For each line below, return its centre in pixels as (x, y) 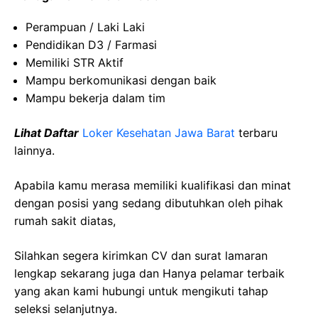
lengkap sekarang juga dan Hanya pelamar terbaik (149, 273)
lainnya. (34, 150)
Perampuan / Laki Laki (85, 27)
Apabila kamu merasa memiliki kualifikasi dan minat (153, 185)
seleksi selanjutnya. (66, 309)
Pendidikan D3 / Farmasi (91, 45)
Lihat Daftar (46, 133)
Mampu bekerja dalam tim (95, 98)
